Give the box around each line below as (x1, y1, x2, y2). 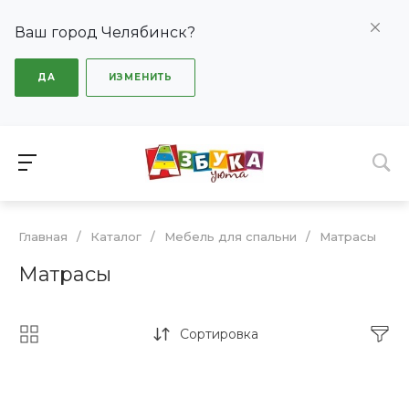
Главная (18, 229, 68, 245)
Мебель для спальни (164, 229, 297, 245)
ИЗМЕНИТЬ (109, 71, 173, 83)
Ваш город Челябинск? (15, 24, 195, 41)
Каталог (90, 229, 142, 245)
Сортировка (179, 326, 258, 343)
